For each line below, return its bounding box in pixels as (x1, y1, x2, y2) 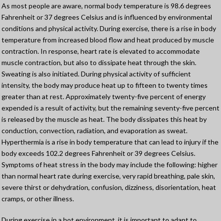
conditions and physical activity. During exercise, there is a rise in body (1, 24, 216, 33)
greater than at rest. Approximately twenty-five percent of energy (1, 92, 206, 101)
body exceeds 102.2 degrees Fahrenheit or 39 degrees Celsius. (1, 149, 195, 158)
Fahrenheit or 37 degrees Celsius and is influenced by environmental (1, 13, 212, 22)
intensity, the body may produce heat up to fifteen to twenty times (1, 81, 208, 90)
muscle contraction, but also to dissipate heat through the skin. (1, 58, 196, 67)
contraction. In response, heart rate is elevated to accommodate (1, 47, 200, 56)
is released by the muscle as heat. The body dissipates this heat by (1, 115, 207, 124)
